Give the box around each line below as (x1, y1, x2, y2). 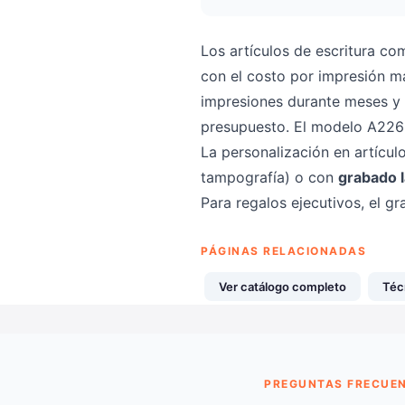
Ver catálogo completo (219, 279, 346, 294)
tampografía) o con (201, 168, 338, 186)
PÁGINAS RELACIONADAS (201, 244, 366, 258)
